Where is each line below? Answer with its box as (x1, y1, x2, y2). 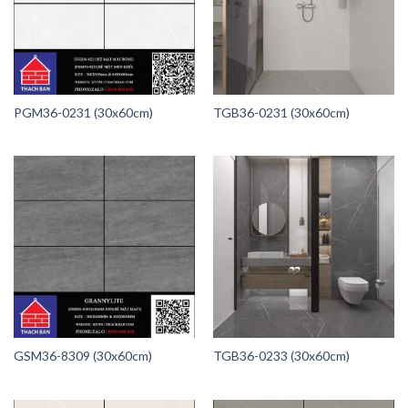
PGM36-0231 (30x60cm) (13, 104, 153, 120)
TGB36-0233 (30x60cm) (212, 347, 350, 363)
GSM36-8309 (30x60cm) (13, 347, 152, 363)
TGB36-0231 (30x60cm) (212, 104, 350, 120)
